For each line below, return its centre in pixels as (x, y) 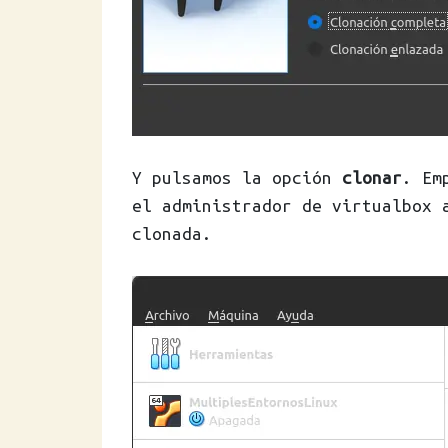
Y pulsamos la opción (237, 177)
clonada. (172, 233)
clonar (372, 177)
